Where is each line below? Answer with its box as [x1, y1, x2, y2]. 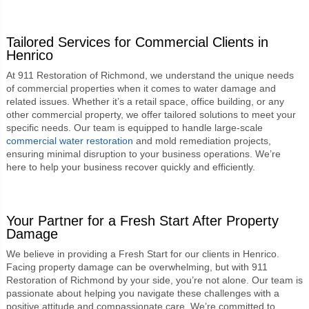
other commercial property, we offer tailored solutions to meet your [6, 108, 296, 120]
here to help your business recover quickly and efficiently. [6, 161, 255, 172]
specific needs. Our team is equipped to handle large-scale [6, 121, 263, 133]
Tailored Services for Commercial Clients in [6, 34, 268, 50]
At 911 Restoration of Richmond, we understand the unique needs [6, 69, 294, 81]
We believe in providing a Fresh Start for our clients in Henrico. [6, 248, 279, 259]
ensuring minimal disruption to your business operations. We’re [6, 148, 281, 159]
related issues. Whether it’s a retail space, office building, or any [6, 95, 284, 107]
